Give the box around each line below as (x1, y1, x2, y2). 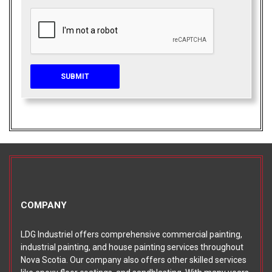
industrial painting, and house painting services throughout (21, 242, 243, 253)
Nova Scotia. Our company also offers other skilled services (21, 255, 246, 265)
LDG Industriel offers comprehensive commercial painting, (21, 229, 242, 240)
